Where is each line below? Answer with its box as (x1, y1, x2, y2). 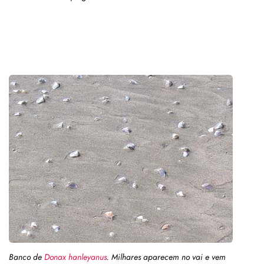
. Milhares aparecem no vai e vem (107, 250, 226, 263)
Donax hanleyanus (44, 250, 107, 263)
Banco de (9, 250, 44, 263)
